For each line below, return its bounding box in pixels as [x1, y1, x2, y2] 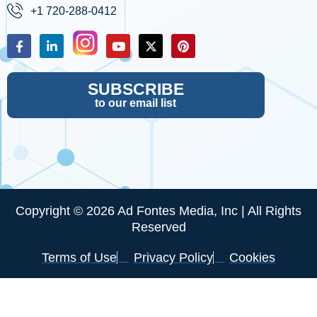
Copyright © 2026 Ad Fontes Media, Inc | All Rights [16, 204, 301, 218]
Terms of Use [42, 250, 117, 265]
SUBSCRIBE [87, 80, 184, 98]
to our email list [95, 97, 177, 109]
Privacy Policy [133, 250, 213, 265]
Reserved [131, 220, 186, 234]
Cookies [229, 250, 275, 265]
